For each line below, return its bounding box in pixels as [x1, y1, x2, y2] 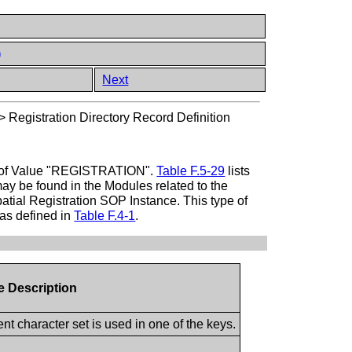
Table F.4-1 [74, 208, 136, 222]
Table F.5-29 [156, 163, 225, 178]
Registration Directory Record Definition [9, 111, 231, 125]
